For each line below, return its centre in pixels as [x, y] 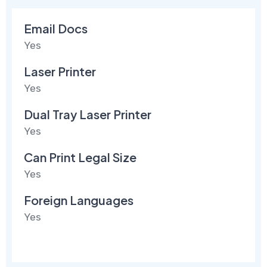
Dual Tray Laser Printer [88, 114]
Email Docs [56, 28]
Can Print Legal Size [80, 157]
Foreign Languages [79, 200]
